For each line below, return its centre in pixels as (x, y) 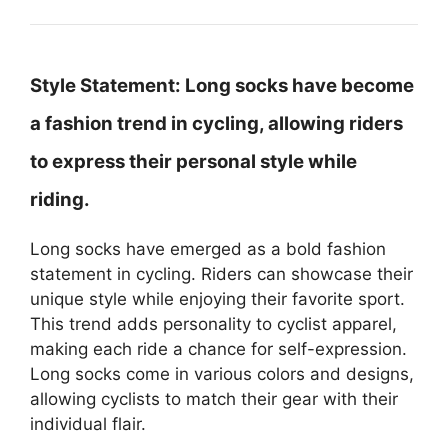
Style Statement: (105, 85)
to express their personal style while (193, 161)
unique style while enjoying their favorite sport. (217, 299)
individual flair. (88, 424)
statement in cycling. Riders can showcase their (221, 274)
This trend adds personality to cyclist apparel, (213, 324)
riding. (60, 199)
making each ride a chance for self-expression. (218, 349)
